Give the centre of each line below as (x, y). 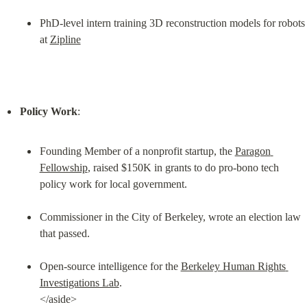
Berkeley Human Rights (233, 266)
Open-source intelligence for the (110, 266)
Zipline (65, 39)
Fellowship (63, 167)
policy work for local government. (113, 184)
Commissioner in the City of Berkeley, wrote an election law (170, 217)
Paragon (253, 151)
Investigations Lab (79, 282)
